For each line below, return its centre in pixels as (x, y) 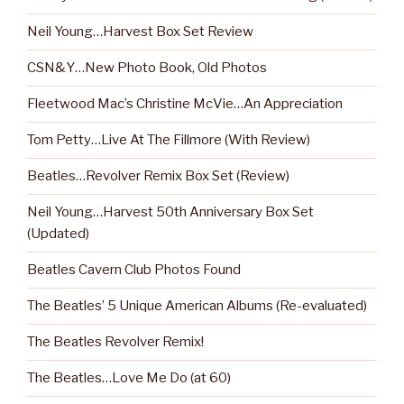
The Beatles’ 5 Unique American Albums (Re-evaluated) (197, 306)
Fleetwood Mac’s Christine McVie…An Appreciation (185, 104)
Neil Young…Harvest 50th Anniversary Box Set (170, 212)
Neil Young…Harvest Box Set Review (140, 32)
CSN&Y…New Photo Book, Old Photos (147, 68)
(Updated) (58, 234)
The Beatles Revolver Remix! (115, 342)
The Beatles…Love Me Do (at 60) (129, 378)
